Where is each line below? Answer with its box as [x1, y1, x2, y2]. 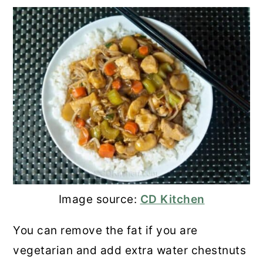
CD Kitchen [140, 193, 205, 207]
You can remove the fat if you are [13, 224, 198, 238]
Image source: [58, 193, 140, 207]
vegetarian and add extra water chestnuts [13, 244, 247, 258]
